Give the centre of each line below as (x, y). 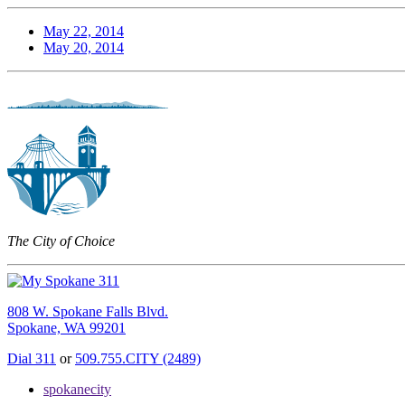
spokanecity (77, 389)
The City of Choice (61, 240)
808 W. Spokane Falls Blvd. (88, 311)
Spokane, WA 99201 (66, 327)
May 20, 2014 (84, 47)
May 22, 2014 (84, 31)
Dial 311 (32, 358)
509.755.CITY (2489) (138, 358)
